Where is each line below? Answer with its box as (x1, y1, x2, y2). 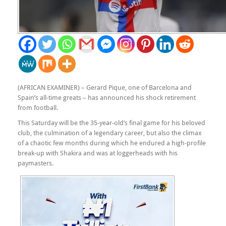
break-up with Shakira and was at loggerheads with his (18, 148, 178, 157)
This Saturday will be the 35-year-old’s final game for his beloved (18, 118, 205, 127)
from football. (18, 103, 58, 112)
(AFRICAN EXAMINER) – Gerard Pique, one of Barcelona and (18, 83, 192, 92)
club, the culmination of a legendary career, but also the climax (18, 128, 202, 137)
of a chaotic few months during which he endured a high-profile (18, 138, 206, 147)
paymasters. (18, 158, 53, 167)
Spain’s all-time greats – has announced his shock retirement (18, 93, 196, 102)
